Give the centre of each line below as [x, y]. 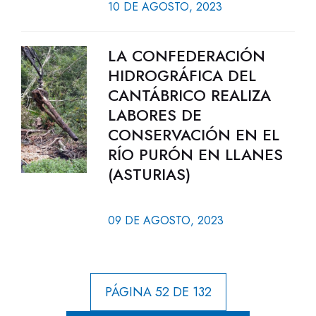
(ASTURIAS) [149, 174]
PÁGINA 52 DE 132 [158, 292]
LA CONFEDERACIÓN [186, 56]
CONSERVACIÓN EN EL [193, 135]
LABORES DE [154, 115]
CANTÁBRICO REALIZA [189, 95]
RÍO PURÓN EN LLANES [195, 154]
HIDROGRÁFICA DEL [182, 75]
